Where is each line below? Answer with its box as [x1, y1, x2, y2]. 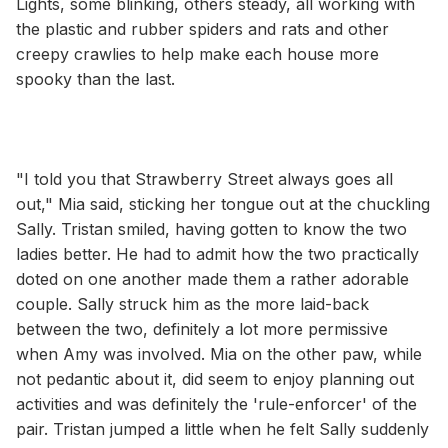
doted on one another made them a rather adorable [16, 268, 409, 289]
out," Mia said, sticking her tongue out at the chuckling [16, 193, 430, 214]
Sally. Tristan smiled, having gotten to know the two [16, 218, 407, 239]
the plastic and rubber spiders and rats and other [16, 18, 389, 39]
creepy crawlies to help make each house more [16, 43, 379, 64]
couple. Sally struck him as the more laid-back [16, 293, 369, 314]
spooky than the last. [16, 68, 175, 89]
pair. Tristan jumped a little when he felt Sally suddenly [16, 418, 429, 439]
